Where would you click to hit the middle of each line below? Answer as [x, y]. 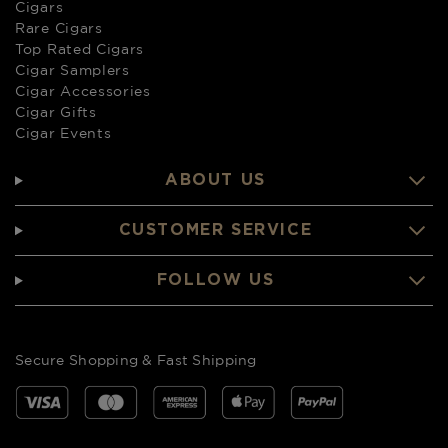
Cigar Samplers [72, 70]
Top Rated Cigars [80, 49]
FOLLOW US [215, 280]
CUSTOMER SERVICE [215, 230]
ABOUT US [215, 180]
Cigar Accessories [83, 91]
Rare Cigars [59, 28]
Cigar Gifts [56, 112]
